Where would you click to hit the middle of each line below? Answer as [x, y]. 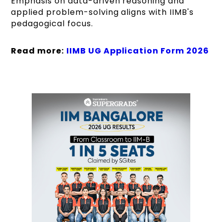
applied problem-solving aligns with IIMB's [102, 12]
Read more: [37, 51]
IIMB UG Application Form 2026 [138, 51]
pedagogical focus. [52, 23]
